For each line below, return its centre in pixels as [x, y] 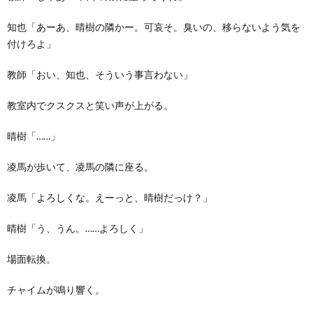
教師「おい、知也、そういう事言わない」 [100, 74]
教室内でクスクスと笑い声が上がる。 [90, 105]
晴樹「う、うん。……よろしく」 [78, 228]
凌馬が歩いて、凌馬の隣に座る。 [80, 166]
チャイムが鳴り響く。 [56, 289]
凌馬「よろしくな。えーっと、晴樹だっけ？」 [110, 197]
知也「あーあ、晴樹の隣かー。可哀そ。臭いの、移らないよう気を [154, 27]
